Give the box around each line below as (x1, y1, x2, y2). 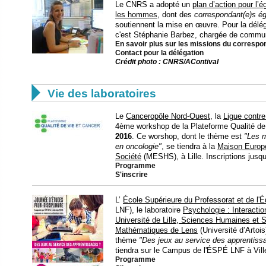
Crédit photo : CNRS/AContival (115, 58, 218, 65)
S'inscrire (115, 170, 148, 178)
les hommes (115, 9, 157, 19)
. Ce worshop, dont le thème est (132, 131, 244, 141)
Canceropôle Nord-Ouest (126, 111, 210, 121)
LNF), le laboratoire (115, 205, 183, 214)
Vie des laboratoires (47, 87, 156, 100)
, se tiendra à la (161, 141, 217, 151)
